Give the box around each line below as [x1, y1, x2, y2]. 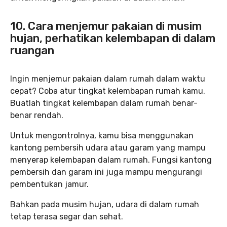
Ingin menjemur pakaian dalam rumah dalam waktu [10, 74, 205, 84]
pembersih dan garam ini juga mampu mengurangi [10, 167, 202, 177]
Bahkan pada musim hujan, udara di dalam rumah [10, 200, 199, 209]
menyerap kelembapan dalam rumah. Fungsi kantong [10, 155, 212, 165]
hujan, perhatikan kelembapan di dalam [10, 31, 215, 45]
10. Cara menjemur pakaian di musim [10, 19, 202, 33]
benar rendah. [10, 110, 63, 120]
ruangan [10, 44, 54, 57]
